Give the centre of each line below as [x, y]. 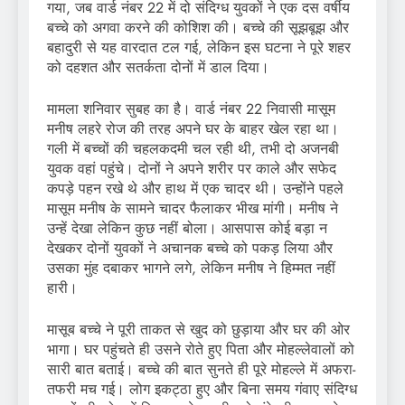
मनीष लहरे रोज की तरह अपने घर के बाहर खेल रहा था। [193, 128]
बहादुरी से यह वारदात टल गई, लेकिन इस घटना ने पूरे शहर [199, 47]
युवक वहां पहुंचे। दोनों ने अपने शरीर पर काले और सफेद [192, 168]
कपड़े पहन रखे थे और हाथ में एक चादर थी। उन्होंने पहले [195, 188]
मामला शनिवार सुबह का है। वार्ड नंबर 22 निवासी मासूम [191, 108]
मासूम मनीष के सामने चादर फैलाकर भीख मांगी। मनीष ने [193, 208]
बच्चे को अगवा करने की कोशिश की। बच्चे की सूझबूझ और [198, 27]
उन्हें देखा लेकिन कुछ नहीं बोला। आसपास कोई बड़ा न [187, 228]
